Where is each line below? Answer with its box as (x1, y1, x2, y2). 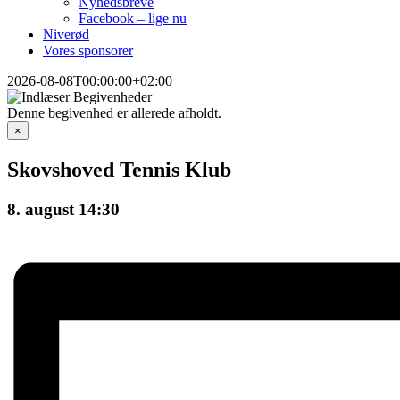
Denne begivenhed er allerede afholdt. (7, 105, 221, 121)
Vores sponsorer (43, 43, 133, 58)
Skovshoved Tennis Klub (7, 157, 231, 181)
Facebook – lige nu (79, 11, 187, 26)
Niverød (43, 27, 89, 42)
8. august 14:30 (7, 199, 120, 219)
